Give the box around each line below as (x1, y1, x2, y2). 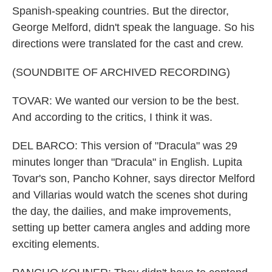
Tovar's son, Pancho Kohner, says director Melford (12, 172, 255, 185)
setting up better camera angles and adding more (12, 222, 250, 234)
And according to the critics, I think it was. (12, 111, 212, 123)
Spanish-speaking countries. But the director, (12, 5, 229, 17)
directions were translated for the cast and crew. (12, 38, 243, 50)
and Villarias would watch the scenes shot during (12, 189, 248, 201)
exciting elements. (12, 238, 100, 250)
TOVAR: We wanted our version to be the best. (12, 95, 239, 107)
